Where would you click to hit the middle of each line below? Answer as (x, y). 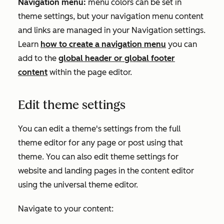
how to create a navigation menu (103, 44)
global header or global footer (117, 58)
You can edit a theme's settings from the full (99, 129)
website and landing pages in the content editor (106, 171)
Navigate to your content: (66, 209)
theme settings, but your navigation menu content (111, 16)
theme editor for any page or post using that (100, 143)
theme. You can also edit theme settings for (98, 157)
